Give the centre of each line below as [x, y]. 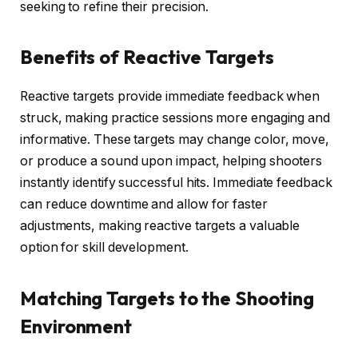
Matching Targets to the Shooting [167, 298]
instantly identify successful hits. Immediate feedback [176, 183]
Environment [76, 326]
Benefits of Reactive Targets [147, 57]
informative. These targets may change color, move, [175, 140]
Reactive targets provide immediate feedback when [170, 97]
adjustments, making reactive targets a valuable [160, 226]
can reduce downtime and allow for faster [144, 205]
